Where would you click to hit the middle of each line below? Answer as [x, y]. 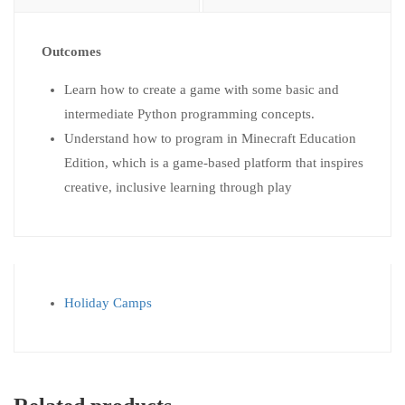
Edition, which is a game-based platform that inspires [214, 163]
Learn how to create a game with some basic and [202, 89]
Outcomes [73, 52]
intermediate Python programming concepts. [189, 114]
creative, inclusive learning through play [178, 187]
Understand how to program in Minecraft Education [210, 138]
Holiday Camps [108, 303]
